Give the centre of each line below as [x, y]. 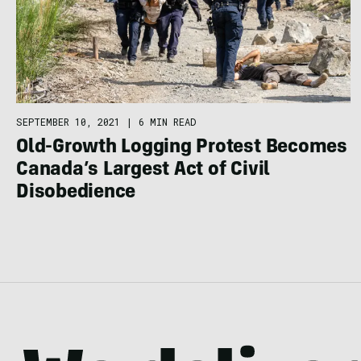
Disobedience [76, 193]
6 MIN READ [167, 121]
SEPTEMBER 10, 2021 [68, 121]
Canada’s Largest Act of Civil [143, 170]
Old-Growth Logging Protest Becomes [182, 148]
